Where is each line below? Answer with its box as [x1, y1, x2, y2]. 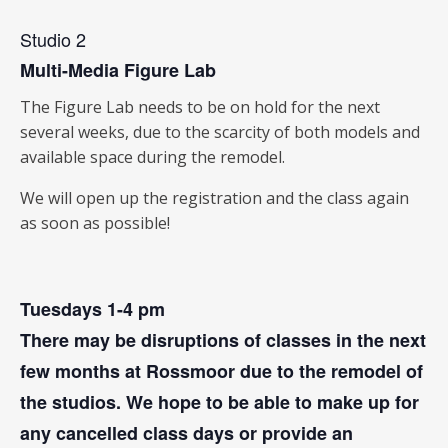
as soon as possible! [20, 212, 170, 234]
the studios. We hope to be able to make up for [20, 389, 419, 415]
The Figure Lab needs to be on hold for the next [20, 96, 380, 118]
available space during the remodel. [20, 146, 285, 168]
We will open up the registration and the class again [20, 187, 409, 209]
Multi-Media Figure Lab [20, 57, 216, 83]
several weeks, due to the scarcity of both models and [20, 121, 420, 143]
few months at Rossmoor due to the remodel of [20, 358, 423, 384]
